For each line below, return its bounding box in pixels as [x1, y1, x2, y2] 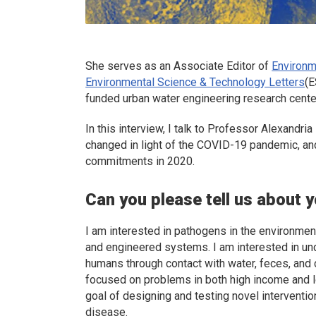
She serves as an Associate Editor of [85, 59, 272, 73]
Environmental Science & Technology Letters [85, 75, 305, 90]
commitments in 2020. [85, 154, 195, 168]
